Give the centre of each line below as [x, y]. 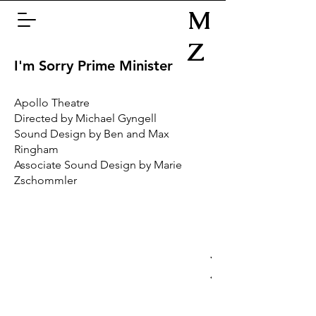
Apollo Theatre [52, 103]
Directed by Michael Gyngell [85, 118]
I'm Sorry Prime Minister [93, 66]
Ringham [36, 149]
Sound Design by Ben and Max [92, 134]
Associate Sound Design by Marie [98, 165]
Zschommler [45, 180]
